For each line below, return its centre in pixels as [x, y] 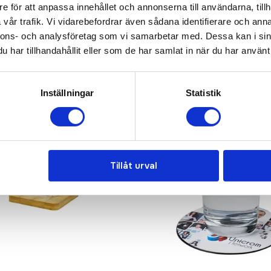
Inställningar [67, 93]
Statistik [203, 93]
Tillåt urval [133, 165]
